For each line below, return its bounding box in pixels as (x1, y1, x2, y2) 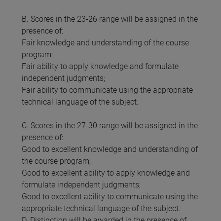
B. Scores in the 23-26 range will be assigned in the (22, 14, 198, 24)
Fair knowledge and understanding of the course (22, 38, 189, 48)
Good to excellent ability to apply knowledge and (22, 168, 190, 178)
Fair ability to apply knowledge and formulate (22, 62, 179, 72)
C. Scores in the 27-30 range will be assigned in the (22, 121, 198, 131)
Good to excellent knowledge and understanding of (22, 145, 198, 154)
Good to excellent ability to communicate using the (22, 192, 198, 202)
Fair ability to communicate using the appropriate (22, 85, 193, 95)
